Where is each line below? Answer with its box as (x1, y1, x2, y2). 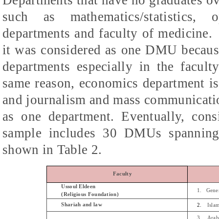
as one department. (2, 109, 114, 124)
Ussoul (61, 183, 78, 189)
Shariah (61, 201, 81, 207)
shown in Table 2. (2, 142, 102, 157)
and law (81, 201, 102, 207)
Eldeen (79, 183, 96, 189)
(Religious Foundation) (61, 191, 119, 197)
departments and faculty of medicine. (2, 25, 213, 41)
